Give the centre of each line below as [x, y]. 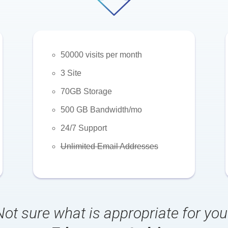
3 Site [71, 73]
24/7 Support [83, 128]
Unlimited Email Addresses [109, 147]
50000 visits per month [101, 55]
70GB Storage [86, 92]
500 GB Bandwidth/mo [101, 110]
